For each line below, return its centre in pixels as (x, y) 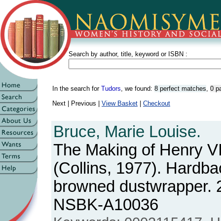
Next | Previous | (77, 103)
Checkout (157, 103)
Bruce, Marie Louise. (127, 132)
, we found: (138, 89)
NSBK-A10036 (106, 205)
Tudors (111, 89)
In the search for (77, 89)
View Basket (120, 103)
